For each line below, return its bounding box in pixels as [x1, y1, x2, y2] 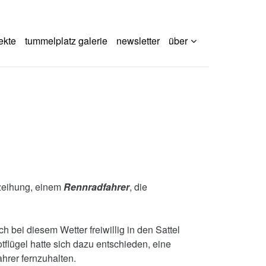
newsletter [116, 34, 160, 47]
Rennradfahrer [63, 179, 129, 194]
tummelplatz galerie [25, 34, 108, 47]
